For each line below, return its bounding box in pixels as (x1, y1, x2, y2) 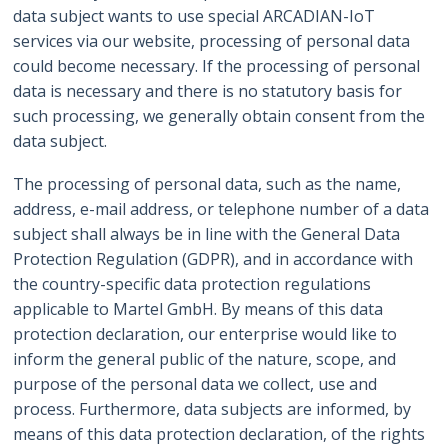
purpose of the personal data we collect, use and (13, 373, 378, 396)
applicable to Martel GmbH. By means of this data (13, 298, 384, 321)
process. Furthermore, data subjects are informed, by (13, 398, 412, 421)
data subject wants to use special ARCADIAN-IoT (13, 5, 376, 28)
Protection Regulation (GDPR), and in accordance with (13, 248, 414, 271)
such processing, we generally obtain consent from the (13, 105, 426, 128)
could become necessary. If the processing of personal (13, 55, 421, 78)
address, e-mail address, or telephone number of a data (13, 198, 430, 221)
